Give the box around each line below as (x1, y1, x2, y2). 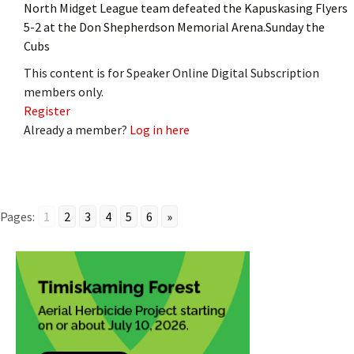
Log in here (130, 121, 190, 137)
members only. (24, 83, 104, 100)
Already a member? (24, 121, 130, 137)
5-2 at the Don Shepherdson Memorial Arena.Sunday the (24, 18, 325, 35)
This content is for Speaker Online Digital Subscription (24, 64, 319, 81)
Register (24, 102, 70, 119)
